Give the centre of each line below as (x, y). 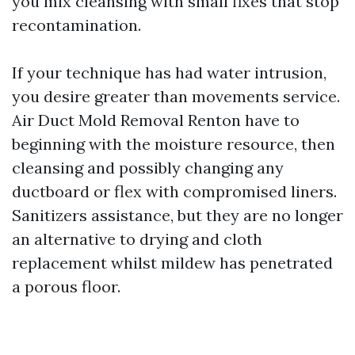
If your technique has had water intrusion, (169, 73)
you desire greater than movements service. (176, 97)
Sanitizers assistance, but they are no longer (177, 216)
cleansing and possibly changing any (148, 168)
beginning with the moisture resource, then (174, 144)
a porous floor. (66, 287)
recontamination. (76, 25)
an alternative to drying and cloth (137, 239)
